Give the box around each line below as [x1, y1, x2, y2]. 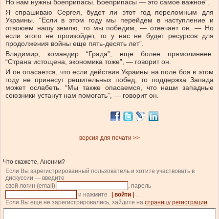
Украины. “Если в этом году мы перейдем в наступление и [5, 16, 214, 24]
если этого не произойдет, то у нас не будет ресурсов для [5, 31, 214, 40]
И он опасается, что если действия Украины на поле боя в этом [5, 67, 214, 76]
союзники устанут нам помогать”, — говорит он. [5, 91, 159, 99]
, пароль [128, 182, 153, 189]
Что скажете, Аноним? [3, 158, 65, 165]
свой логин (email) [5, 182, 57, 189]
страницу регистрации [145, 198, 207, 206]
